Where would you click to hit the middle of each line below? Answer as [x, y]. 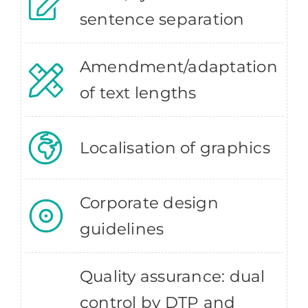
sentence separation [162, 20]
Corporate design [149, 203]
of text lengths [138, 93]
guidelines [122, 229]
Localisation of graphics [175, 148]
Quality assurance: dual [172, 277]
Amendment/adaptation [178, 67]
